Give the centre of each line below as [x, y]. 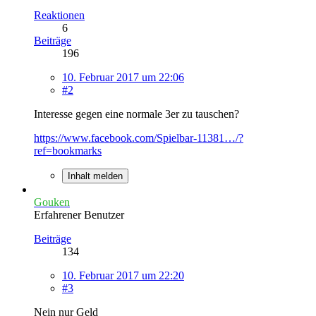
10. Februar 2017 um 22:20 [123, 275]
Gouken [52, 202]
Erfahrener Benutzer [79, 214]
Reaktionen [59, 15]
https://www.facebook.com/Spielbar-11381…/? [139, 138]
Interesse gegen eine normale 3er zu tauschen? [136, 114]
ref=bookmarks [68, 150]
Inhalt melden [95, 176]
